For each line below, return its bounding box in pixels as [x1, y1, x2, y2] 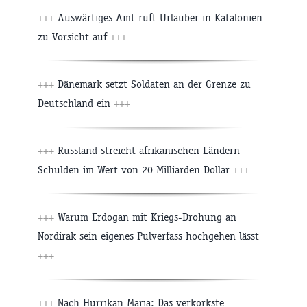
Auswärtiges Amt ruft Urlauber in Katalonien [58, 11, 262, 25]
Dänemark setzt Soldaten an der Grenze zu [58, 77, 251, 91]
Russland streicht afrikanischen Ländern [58, 144, 240, 158]
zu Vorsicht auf [38, 30, 110, 44]
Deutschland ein [38, 97, 114, 110]
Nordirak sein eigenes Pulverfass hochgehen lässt [38, 230, 259, 243]
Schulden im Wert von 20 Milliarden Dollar [38, 163, 230, 177]
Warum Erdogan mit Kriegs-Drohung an [58, 210, 236, 224]
